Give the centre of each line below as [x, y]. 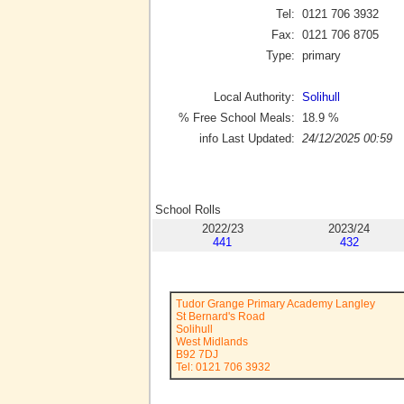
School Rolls [188, 210]
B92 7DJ [197, 354]
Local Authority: [254, 96]
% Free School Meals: [237, 117]
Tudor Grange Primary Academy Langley [275, 304]
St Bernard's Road [220, 317]
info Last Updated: [247, 138]
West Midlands [212, 342]
